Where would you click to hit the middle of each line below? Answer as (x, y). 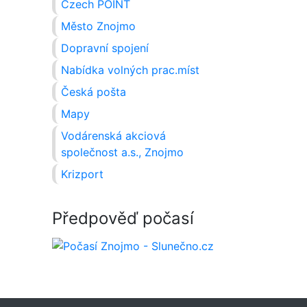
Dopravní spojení (105, 48)
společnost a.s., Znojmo (122, 152)
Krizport (82, 174)
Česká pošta (93, 92)
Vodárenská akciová (113, 136)
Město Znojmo (98, 26)
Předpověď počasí (123, 219)
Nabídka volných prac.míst (130, 70)
